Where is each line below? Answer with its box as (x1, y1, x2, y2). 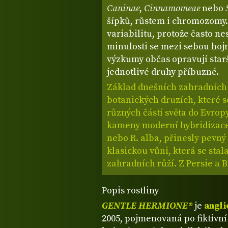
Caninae (107, 3, 139, 15)
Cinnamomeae (144, 3, 200, 15)
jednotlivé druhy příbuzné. (107, 66, 219, 78)
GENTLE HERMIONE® (102, 200, 192, 212)
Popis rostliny (102, 185, 159, 197)
